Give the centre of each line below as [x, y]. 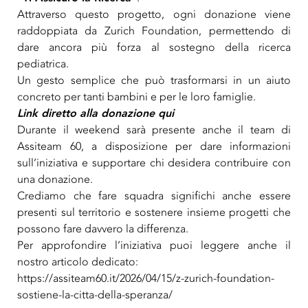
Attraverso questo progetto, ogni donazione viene [154, 14]
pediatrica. [43, 64]
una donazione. [55, 179]
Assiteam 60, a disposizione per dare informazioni [154, 146]
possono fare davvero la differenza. [103, 229]
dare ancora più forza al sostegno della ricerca [154, 47]
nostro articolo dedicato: [78, 262]
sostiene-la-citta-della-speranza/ [95, 295]
